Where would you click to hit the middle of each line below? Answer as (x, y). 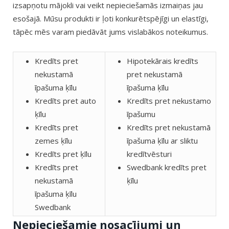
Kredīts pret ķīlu (63, 154)
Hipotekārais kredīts (163, 61)
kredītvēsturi (149, 154)
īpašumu (141, 114)
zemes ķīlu (53, 141)
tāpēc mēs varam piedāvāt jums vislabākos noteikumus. (110, 32)
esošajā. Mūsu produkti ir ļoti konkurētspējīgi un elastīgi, (111, 19)
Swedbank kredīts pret (167, 167)
